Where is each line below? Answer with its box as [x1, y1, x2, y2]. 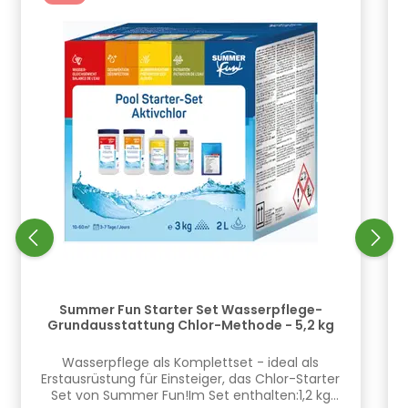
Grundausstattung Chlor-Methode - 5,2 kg [46, 315, 334, 334]
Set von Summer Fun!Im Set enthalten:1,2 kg [50, 386, 331, 404]
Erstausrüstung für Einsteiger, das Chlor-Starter [41, 370, 340, 388]
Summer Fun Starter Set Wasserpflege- [58, 300, 322, 319]
